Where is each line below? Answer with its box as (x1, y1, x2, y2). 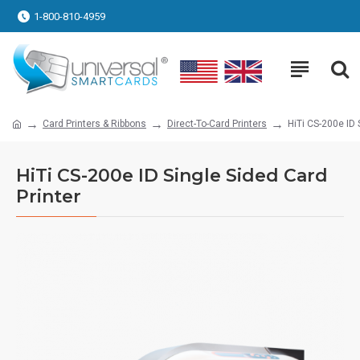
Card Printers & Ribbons (43, 117, 146, 129)
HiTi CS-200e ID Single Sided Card (16, 164, 328, 186)
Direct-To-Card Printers (167, 117, 267, 129)
